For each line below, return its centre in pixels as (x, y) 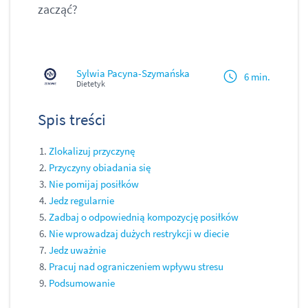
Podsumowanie (82, 283)
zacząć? (58, 10)
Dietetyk (91, 84)
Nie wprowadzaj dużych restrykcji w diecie (139, 234)
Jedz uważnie (77, 250)
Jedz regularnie (81, 201)
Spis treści (72, 120)
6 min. (257, 76)
